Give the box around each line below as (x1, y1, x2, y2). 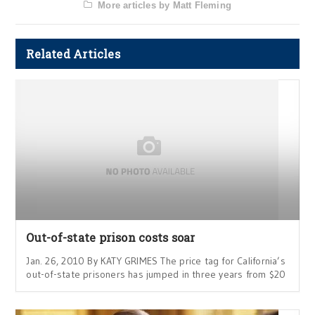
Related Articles (26, 46, 120, 61)
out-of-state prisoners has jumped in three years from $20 (26, 267, 286, 281)
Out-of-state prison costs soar (26, 229, 195, 245)
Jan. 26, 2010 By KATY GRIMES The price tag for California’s (26, 254, 285, 267)
